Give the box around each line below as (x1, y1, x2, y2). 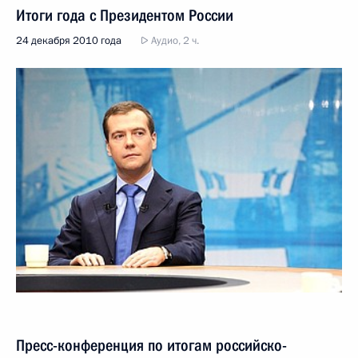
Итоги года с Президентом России (16, 6, 233, 25)
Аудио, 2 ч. (149, 34, 199, 48)
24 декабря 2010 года (16, 34, 121, 48)
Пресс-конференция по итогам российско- (16, 335, 287, 355)
